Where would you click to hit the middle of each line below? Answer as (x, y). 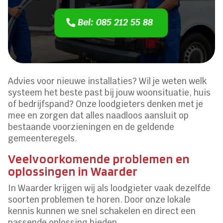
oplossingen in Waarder (73, 171)
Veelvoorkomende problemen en (99, 159)
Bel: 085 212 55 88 (115, 22)
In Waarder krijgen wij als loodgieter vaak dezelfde (110, 188)
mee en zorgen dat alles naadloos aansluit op (99, 116)
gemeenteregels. (43, 139)
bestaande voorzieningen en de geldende (91, 127)
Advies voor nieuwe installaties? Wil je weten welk (108, 81)
